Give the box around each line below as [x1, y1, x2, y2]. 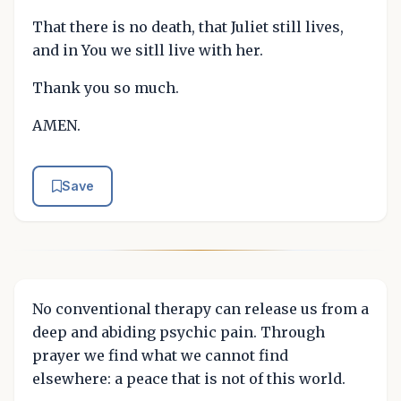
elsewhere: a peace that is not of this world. [32, 369, 346, 388]
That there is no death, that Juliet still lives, [32, 18, 344, 36]
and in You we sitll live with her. [32, 41, 263, 59]
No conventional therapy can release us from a [32, 299, 369, 318]
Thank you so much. [32, 79, 179, 97]
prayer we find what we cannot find [32, 346, 288, 364]
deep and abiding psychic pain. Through [32, 322, 325, 341]
